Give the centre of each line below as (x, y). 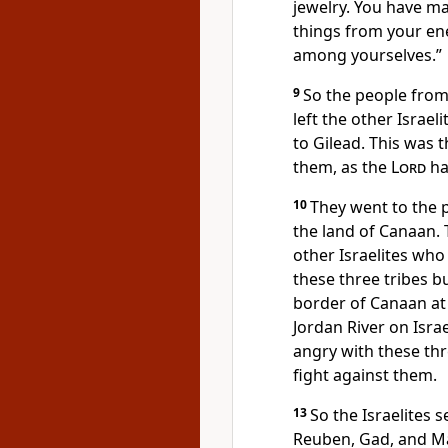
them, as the (342, 167)
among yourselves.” (367, 55)
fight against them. (365, 375)
